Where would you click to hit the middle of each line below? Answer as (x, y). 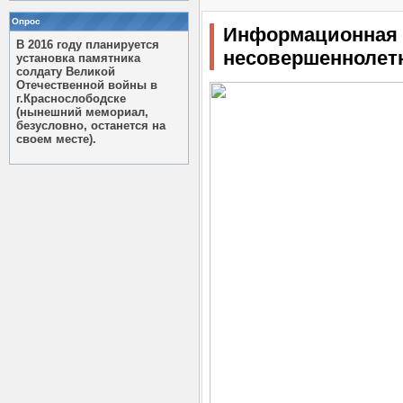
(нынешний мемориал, (82, 112)
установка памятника (78, 58)
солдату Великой (66, 72)
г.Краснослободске (71, 99)
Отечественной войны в (87, 85)
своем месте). (56, 139)
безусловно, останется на (91, 125)
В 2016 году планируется (88, 45)
